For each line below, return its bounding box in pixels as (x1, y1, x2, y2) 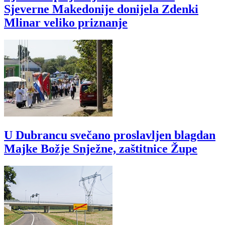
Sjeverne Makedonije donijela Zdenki (4, 2, 198, 16)
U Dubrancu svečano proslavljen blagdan (4, 128, 215, 142)
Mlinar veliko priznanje (4, 16, 128, 29)
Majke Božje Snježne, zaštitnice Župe (4, 142, 197, 155)
